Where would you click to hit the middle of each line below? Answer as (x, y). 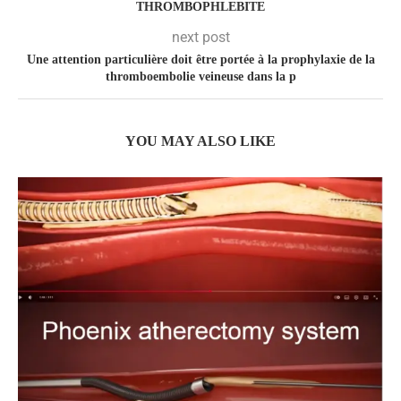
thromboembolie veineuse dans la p (200, 76)
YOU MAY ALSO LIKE (200, 141)
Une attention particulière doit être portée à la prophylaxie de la (200, 59)
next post (200, 37)
